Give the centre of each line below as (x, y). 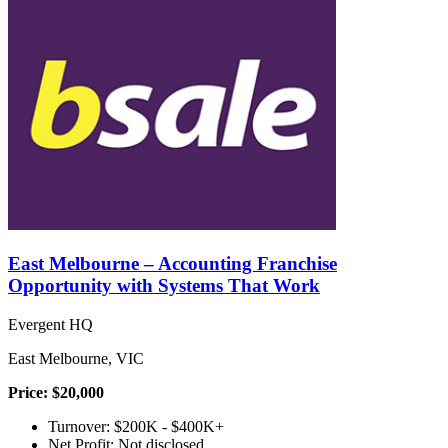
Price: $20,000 (56, 392)
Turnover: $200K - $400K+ (136, 426)
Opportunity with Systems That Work (164, 285)
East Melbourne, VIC (76, 358)
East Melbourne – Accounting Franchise (172, 263)
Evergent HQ (50, 324)
